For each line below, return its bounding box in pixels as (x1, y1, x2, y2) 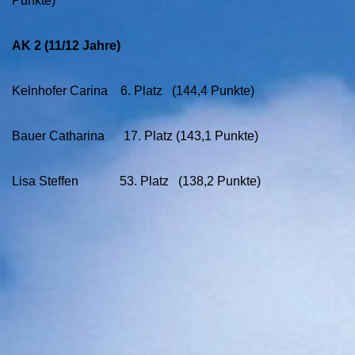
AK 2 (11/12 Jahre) (12, 39, 120, 52)
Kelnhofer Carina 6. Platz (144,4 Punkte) (12, 84, 254, 97)
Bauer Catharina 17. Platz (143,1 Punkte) (12, 129, 258, 143)
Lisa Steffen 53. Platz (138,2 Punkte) (12, 174, 261, 188)
